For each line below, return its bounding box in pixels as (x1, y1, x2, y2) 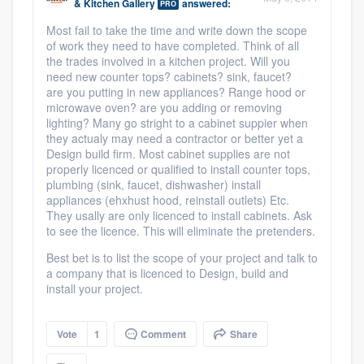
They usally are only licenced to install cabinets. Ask (46, 207, 312, 223)
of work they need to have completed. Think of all (46, 37, 299, 54)
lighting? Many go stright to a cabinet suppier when (46, 115, 308, 131)
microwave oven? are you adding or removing (46, 99, 282, 115)
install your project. (46, 280, 143, 297)
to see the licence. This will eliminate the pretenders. (46, 223, 315, 239)
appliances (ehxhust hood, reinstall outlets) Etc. (46, 192, 289, 208)
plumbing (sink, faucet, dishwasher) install (46, 176, 261, 193)
